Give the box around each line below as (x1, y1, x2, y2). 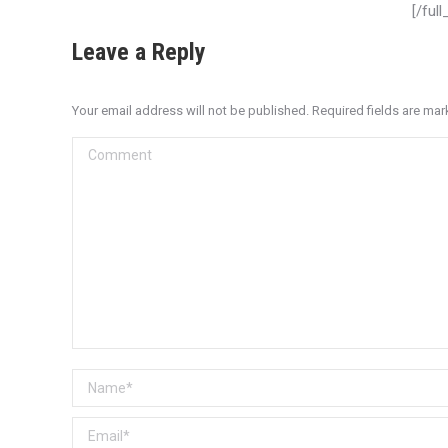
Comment (72, 141, 138, 159)
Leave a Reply (72, 38, 206, 66)
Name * (72, 373, 122, 391)
